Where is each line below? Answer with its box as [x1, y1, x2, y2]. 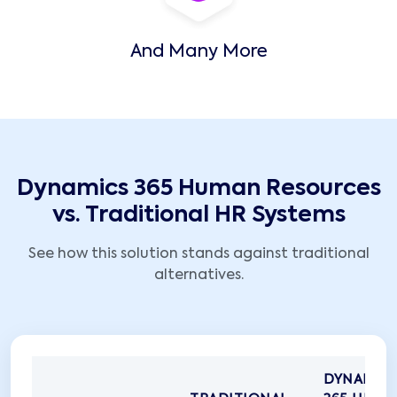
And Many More [129, 43, 268, 62]
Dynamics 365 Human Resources [16, 178, 381, 201]
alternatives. [153, 269, 244, 284]
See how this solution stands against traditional [27, 247, 370, 262]
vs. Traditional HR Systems [51, 205, 346, 228]
